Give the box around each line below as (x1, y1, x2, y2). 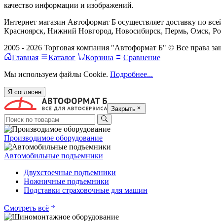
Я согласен (8, 88, 41, 96)
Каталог (48, 53, 75, 62)
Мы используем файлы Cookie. (4, 70, 110, 78)
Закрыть (111, 105, 136, 112)
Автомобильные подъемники (4, 151, 103, 160)
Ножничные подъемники (24, 177, 109, 186)
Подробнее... (110, 70, 153, 78)
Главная (12, 53, 38, 62)
